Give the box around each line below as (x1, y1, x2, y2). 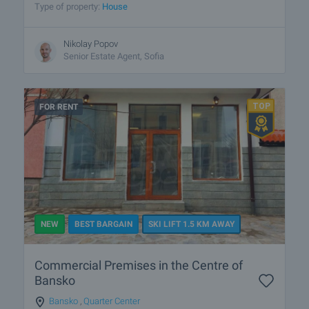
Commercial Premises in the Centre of (34, 258, 243, 273)
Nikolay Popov (63, 38, 118, 49)
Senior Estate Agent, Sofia (63, 50, 164, 61)
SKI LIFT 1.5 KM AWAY (148, 219, 235, 230)
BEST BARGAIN (74, 219, 132, 230)
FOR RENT (39, 101, 78, 112)
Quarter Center (83, 296, 140, 307)
